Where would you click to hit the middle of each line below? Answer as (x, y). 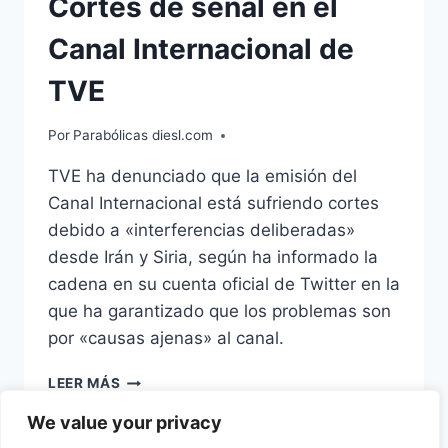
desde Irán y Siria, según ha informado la (213, 257)
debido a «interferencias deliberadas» (201, 230)
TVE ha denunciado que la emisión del (202, 176)
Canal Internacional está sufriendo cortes (213, 203)
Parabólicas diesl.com (143, 135)
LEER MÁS (84, 383)
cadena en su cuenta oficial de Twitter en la (224, 284)
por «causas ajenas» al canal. (166, 338)
